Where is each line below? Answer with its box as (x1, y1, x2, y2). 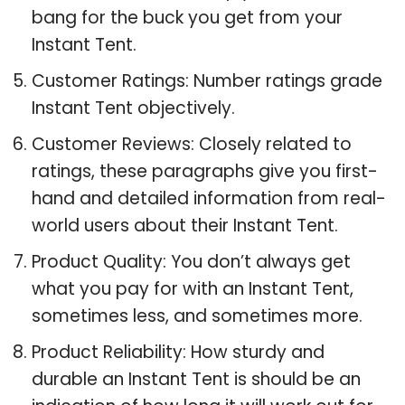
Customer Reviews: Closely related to (32, 131, 352, 156)
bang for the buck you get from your (32, 5, 343, 30)
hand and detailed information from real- (32, 185, 386, 211)
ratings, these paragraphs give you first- (32, 158, 378, 184)
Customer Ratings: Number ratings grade (32, 68, 382, 93)
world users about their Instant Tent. (32, 212, 338, 238)
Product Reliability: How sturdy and (32, 339, 325, 364)
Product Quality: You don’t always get (32, 249, 351, 274)
